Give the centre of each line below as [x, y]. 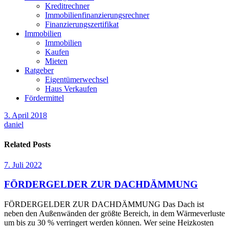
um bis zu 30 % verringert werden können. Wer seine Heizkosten [109, 222]
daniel [14, 124]
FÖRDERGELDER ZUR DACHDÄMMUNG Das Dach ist [104, 204]
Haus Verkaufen [71, 89]
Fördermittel [44, 98]
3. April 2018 [26, 115]
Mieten [56, 61]
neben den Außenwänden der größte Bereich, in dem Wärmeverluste [114, 213]
